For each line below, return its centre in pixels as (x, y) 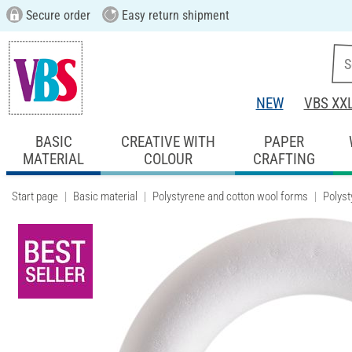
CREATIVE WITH (168, 141)
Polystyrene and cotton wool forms (230, 196)
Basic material (105, 196)
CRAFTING (284, 159)
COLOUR (168, 159)
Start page (35, 196)
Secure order (56, 15)
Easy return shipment (174, 15)
